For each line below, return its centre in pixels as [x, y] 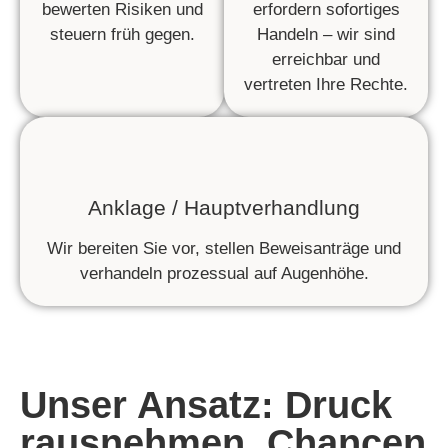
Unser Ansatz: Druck [206, 405]
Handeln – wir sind [326, 35]
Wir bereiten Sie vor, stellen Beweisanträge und [224, 249]
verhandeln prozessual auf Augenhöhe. [224, 274]
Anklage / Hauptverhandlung [224, 208]
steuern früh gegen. [122, 35]
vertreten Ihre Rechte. [326, 85]
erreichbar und [326, 60]
